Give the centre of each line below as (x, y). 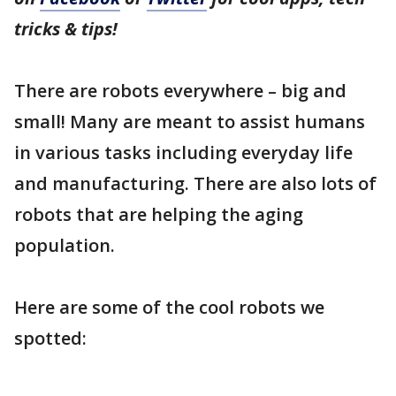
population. (65, 245)
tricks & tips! (66, 29)
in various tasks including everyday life (183, 152)
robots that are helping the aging (159, 214)
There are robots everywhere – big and (180, 91)
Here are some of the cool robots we (169, 307)
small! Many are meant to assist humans (190, 122)
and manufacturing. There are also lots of (195, 183)
